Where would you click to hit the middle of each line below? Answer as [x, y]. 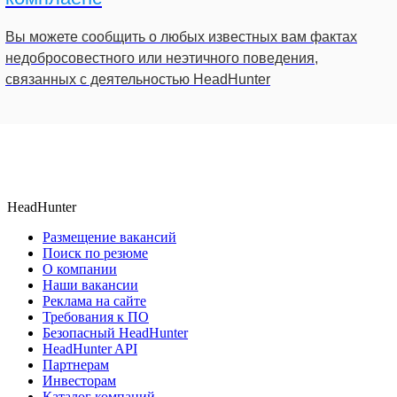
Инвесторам [79, 381]
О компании [80, 269]
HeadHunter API [90, 349]
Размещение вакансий [109, 237]
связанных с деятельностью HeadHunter [138, 80]
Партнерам [76, 365]
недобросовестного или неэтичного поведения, [162, 58]
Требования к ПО [96, 317]
